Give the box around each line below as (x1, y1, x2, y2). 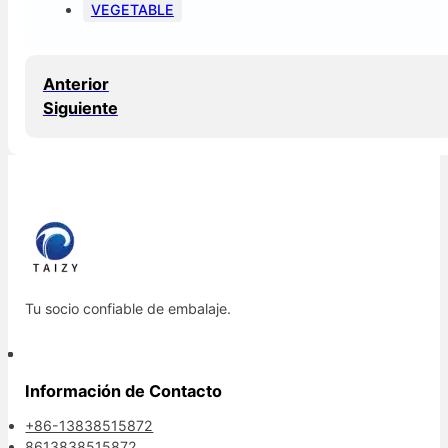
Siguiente (42, 98, 118, 119)
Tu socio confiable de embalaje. (25, 299, 232, 317)
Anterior (42, 74, 109, 95)
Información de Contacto (25, 381, 223, 402)
